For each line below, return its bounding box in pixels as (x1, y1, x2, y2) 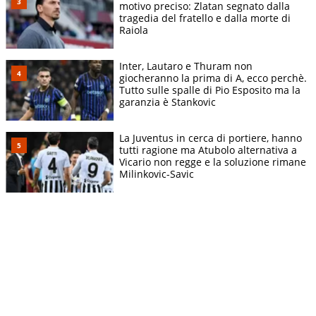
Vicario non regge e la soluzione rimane (119, 155, 306, 169)
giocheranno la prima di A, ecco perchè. (119, 71, 307, 85)
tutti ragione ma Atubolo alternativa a (119, 143, 297, 157)
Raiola (119, 23, 148, 37)
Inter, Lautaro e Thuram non (119, 59, 253, 73)
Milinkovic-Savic (119, 167, 194, 181)
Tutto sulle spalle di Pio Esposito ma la (119, 83, 300, 97)
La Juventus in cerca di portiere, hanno (119, 131, 302, 145)
